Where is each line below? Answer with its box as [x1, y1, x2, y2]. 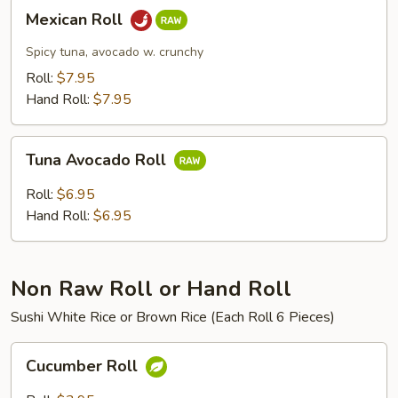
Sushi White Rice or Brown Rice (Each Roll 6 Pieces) [11, 307, 335, 327]
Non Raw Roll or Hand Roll [11, 275, 291, 303]
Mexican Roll [26, 9, 127, 31]
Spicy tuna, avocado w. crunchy [26, 44, 203, 60]
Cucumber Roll [26, 355, 142, 378]
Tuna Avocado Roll [26, 149, 171, 171]
